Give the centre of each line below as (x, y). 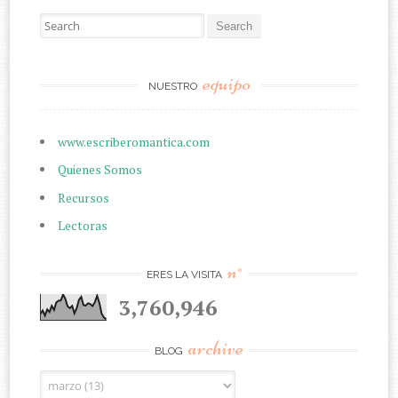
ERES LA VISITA (186, 274)
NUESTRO (174, 86)
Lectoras (83, 226)
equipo (226, 83)
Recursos (84, 197)
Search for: (69, 21)
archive (216, 347)
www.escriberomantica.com (134, 141)
